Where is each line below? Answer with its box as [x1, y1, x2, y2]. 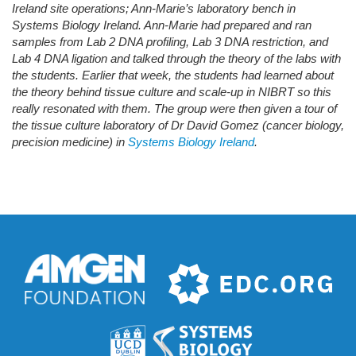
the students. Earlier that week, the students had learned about [12, 69, 334, 82]
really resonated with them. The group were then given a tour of [12, 103, 337, 115]
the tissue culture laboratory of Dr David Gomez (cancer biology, [12, 119, 344, 132]
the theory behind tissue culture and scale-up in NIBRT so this [12, 86, 331, 99]
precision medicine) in [12, 136, 128, 149]
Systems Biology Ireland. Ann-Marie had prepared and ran [12, 19, 311, 32]
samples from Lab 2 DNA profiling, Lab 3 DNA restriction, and [12, 36, 328, 48]
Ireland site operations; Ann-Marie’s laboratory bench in [12, 2, 296, 15]
